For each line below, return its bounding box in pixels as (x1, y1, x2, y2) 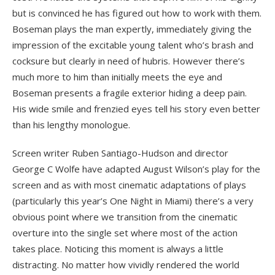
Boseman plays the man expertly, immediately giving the (12, 23, 252, 36)
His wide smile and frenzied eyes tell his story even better (12, 103, 260, 115)
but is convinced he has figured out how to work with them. (12, 7, 261, 20)
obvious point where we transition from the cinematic (12, 211, 238, 223)
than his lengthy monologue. (12, 118, 130, 131)
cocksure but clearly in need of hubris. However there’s (12, 55, 245, 68)
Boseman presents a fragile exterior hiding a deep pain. (12, 87, 247, 99)
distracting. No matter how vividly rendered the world (12, 258, 239, 271)
